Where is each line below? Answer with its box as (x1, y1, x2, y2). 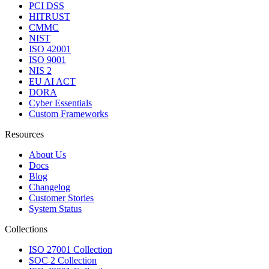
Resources (5, 129, 44, 140)
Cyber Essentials (29, 98, 92, 109)
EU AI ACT (29, 76, 76, 87)
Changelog (29, 182, 70, 193)
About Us (29, 150, 66, 160)
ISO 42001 (29, 44, 71, 55)
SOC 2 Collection (29, 255, 97, 266)
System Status (29, 204, 82, 214)
